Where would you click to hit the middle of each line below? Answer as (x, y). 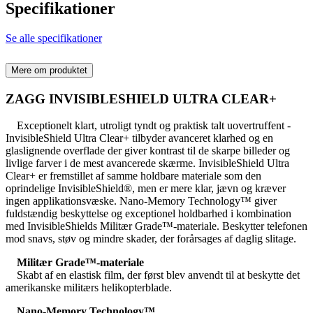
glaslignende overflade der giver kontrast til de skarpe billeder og (148, 151)
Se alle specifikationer (54, 38)
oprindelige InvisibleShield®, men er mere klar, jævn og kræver (146, 189)
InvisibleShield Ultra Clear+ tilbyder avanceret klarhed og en (139, 138)
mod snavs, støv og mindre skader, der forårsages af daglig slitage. (151, 239)
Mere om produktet (49, 70)
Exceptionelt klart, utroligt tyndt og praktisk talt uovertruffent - (148, 126)
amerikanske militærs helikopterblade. (89, 288)
